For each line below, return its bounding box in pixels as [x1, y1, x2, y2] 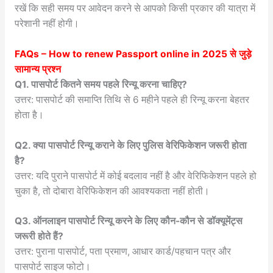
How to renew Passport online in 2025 [48, 48, 227, 60]
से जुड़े [227, 48, 252, 60]
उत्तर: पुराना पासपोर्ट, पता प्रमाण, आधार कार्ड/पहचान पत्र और [14, 246, 231, 258]
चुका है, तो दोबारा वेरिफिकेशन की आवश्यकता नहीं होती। [14, 185, 210, 197]
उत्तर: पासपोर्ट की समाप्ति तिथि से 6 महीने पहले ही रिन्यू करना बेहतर [14, 93, 249, 105]
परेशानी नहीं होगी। [14, 18, 79, 30]
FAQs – [14, 48, 49, 60]
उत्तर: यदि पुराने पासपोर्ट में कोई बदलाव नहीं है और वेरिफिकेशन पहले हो [14, 169, 257, 182]
